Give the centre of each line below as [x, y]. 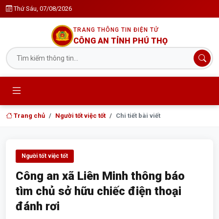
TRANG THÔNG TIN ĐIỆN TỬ [116, 30]
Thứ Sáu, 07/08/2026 [43, 9]
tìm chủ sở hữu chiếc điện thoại [99, 191]
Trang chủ [29, 116]
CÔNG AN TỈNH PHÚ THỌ [120, 41]
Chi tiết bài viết [138, 116]
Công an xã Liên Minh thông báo [100, 176]
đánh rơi [38, 206]
